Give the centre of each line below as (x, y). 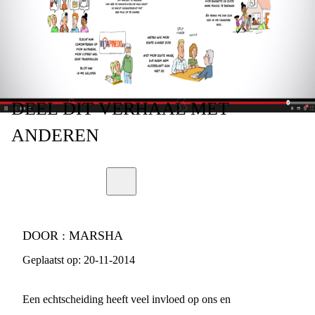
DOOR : (46, 236)
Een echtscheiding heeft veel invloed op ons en (127, 299)
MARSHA (96, 236)
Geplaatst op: (52, 260)
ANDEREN (55, 135)
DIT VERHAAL (124, 109)
